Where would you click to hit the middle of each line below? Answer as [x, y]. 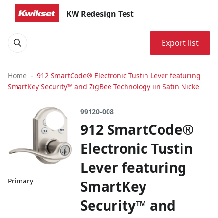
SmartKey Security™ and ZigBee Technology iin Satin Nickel [104, 86]
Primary [20, 181]
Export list [180, 43]
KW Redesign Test [100, 14]
